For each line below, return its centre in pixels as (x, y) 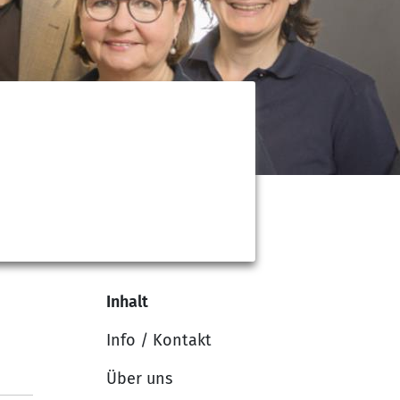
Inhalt (127, 301)
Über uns (139, 378)
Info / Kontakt (159, 340)
